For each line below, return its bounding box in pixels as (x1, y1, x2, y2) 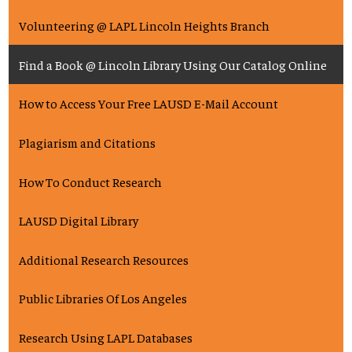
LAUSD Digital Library (19, 212, 138, 229)
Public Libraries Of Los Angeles (19, 290, 187, 306)
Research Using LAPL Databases (19, 328, 192, 345)
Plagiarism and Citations (19, 134, 156, 150)
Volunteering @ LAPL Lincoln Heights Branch (19, 17, 269, 34)
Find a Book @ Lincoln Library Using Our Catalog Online (19, 56, 327, 72)
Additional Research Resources (19, 251, 189, 267)
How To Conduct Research (19, 173, 162, 189)
